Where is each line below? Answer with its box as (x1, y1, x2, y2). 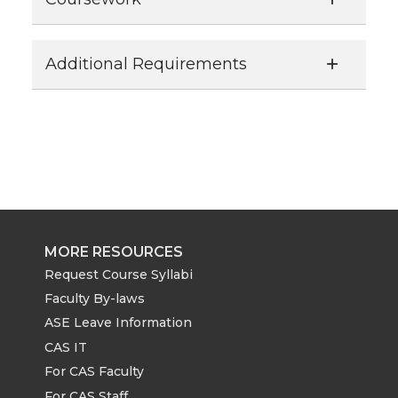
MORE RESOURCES (44, 243, 183, 260)
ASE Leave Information (44, 314, 192, 331)
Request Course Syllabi (44, 266, 193, 283)
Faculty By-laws (44, 291, 145, 307)
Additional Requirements (45, 53, 247, 74)
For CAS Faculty (44, 363, 144, 380)
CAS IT (44, 338, 87, 355)
